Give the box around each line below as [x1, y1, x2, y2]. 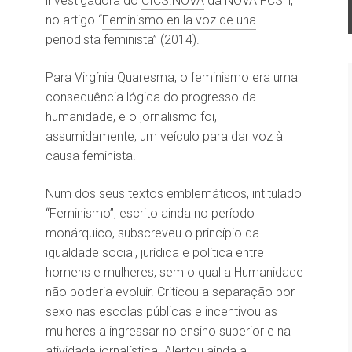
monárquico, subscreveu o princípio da [46, 225, 259, 240]
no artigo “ [46, 13, 102, 27]
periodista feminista [46, 32, 153, 47]
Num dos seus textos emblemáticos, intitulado [46, 186, 302, 201]
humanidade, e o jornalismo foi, [46, 109, 217, 124]
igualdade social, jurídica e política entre [46, 245, 264, 260]
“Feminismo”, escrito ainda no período [46, 206, 255, 221]
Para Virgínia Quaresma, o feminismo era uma [46, 70, 298, 85]
